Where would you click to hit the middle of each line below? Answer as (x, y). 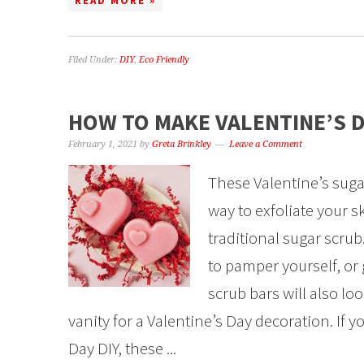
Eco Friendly (164, 60)
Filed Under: (94, 60)
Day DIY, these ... (122, 348)
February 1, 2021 (103, 144)
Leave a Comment (266, 144)
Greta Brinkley (182, 144)
